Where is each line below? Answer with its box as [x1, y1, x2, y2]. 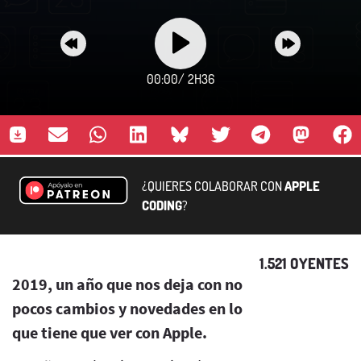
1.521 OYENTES [259, 254, 349, 272]
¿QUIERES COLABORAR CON [142, 177, 284, 194]
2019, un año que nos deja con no [12, 273, 243, 294]
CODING [142, 197, 182, 214]
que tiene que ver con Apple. [12, 322, 207, 342]
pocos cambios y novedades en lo [12, 297, 243, 318]
